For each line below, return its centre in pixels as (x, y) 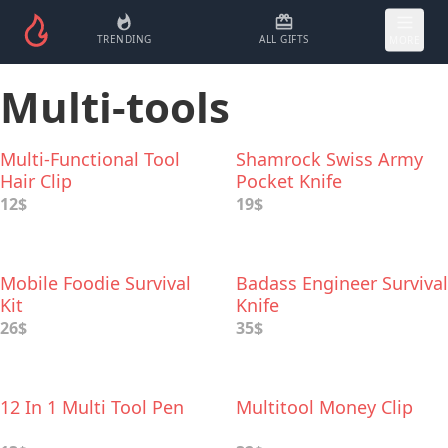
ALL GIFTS (284, 39)
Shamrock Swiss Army (329, 159)
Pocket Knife (289, 181)
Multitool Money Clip (324, 407)
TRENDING (124, 39)
